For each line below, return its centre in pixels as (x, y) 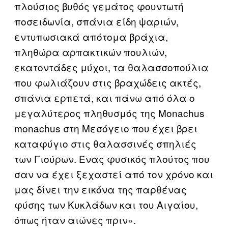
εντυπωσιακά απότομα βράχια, (91, 36)
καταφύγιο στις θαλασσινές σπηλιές (105, 143)
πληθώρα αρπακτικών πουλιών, (91, 52)
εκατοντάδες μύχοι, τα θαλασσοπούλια (111, 67)
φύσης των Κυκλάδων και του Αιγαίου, (106, 204)
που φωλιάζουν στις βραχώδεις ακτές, (108, 82)
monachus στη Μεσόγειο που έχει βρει (106, 128)
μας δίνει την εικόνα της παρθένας (101, 189)
